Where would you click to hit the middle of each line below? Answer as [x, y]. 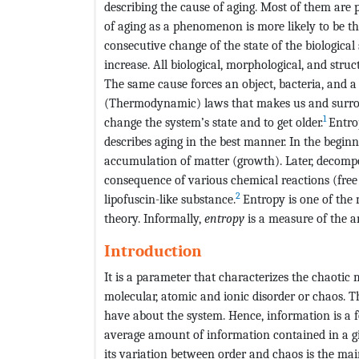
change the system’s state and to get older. [214, 123]
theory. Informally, [154, 219]
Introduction [153, 251]
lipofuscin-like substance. [170, 200]
